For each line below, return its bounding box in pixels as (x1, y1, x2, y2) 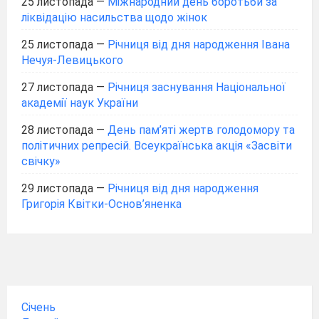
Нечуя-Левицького (21, 53, 123, 67)
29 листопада (21, 182, 93, 195)
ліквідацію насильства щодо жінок (21, 11, 207, 24)
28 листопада (21, 123, 93, 137)
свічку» (21, 155, 61, 168)
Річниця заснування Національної (108, 80, 286, 94)
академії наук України (21, 96, 138, 110)
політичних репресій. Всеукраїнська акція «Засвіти (21, 139, 292, 152)
